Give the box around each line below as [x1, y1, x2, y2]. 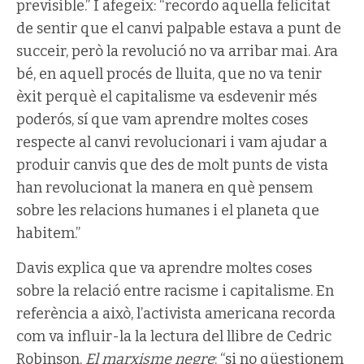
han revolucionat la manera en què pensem [16, 178, 313, 197]
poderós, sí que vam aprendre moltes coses [16, 110, 308, 128]
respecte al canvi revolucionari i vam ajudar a [16, 132, 327, 151]
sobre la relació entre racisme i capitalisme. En [16, 281, 334, 300]
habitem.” [16, 223, 80, 242]
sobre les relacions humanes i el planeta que [16, 201, 319, 219]
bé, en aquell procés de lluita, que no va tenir [16, 64, 322, 83]
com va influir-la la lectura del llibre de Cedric [16, 327, 331, 345]
